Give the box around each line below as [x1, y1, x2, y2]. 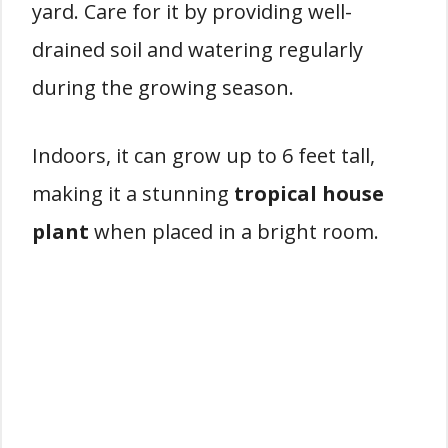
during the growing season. [32, 74, 294, 101]
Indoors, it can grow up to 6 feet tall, [32, 142, 375, 169]
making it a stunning [32, 180, 234, 207]
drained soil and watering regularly [32, 36, 363, 63]
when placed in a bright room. [89, 218, 379, 245]
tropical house [234, 180, 384, 207]
